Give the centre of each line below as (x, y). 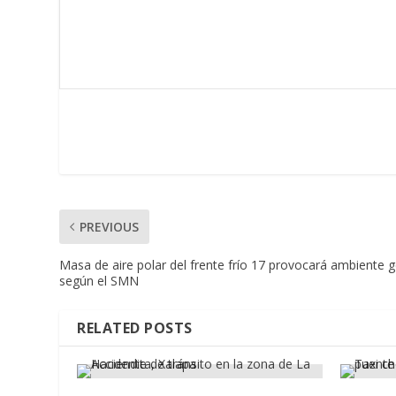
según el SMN (99, 280)
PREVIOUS (110, 226)
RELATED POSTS (135, 327)
